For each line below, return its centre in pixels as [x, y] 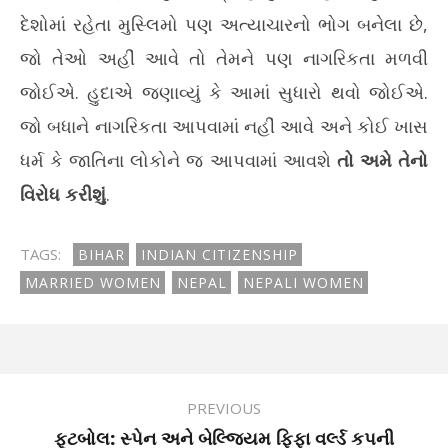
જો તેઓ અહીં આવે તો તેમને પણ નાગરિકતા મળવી [224, 58]
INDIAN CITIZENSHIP [219, 254]
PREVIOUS [224, 408]
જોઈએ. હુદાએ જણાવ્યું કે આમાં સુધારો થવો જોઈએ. [224, 92]
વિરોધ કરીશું [63, 194]
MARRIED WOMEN [93, 282]
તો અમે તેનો [382, 160]
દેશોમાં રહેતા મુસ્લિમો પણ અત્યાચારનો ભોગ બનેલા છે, [224, 24]
